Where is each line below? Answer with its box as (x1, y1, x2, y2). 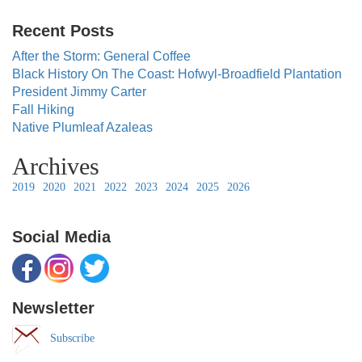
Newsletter (12, 299, 95, 317)
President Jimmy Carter (12, 85, 146, 99)
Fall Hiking (12, 103, 74, 116)
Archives (12, 153, 99, 179)
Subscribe (40, 332, 95, 345)
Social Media (12, 228, 111, 246)
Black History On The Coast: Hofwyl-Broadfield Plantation (12, 67, 342, 81)
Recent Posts (12, 22, 114, 40)
